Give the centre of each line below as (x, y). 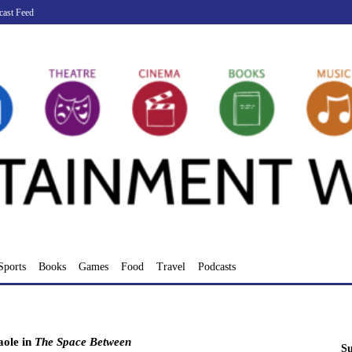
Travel (171, 267)
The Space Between (82, 341)
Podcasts (217, 267)
